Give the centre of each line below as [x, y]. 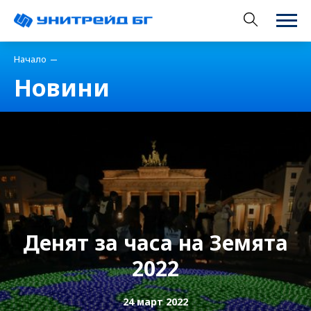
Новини [62, 87]
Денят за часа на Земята [155, 243]
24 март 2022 [155, 302]
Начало [30, 59]
